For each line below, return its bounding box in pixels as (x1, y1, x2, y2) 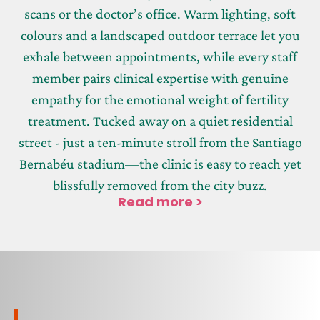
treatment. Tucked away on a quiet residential (27, 112, 293, 129)
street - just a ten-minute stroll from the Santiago (18, 134, 302, 150)
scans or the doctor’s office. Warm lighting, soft (24, 5, 296, 21)
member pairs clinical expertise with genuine (31, 69, 289, 86)
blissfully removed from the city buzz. (53, 176, 267, 193)
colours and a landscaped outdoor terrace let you (20, 26, 300, 43)
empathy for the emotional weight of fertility (31, 91, 289, 107)
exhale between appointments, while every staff (23, 48, 297, 64)
